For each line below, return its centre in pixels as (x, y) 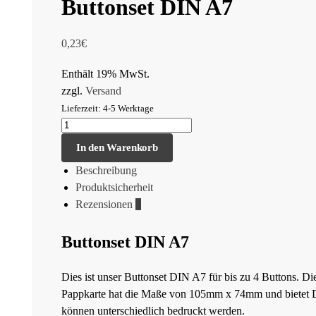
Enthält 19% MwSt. (105, 73)
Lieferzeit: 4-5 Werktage (108, 108)
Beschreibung (106, 171)
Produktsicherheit (114, 188)
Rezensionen (105, 205)
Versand (103, 90)
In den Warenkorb (117, 148)
